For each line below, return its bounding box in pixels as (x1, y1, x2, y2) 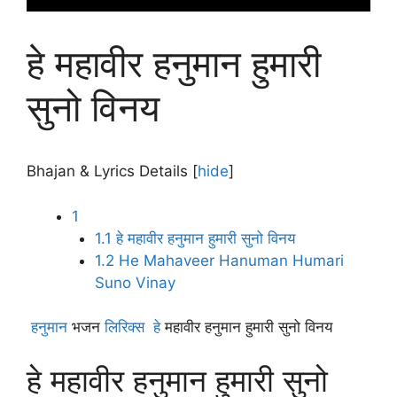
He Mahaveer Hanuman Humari (113, 251, 344, 269)
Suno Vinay (94, 273, 175, 292)
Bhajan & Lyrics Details (27, 162, 188, 180)
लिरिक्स (105, 318, 144, 336)
